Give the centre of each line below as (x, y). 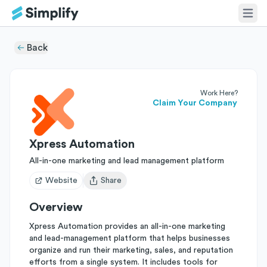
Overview (56, 207)
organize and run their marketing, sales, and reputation (131, 250)
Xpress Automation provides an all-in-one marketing (127, 226)
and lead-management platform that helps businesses (130, 238)
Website (61, 181)
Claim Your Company (195, 103)
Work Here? (219, 93)
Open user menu (119, 186)
